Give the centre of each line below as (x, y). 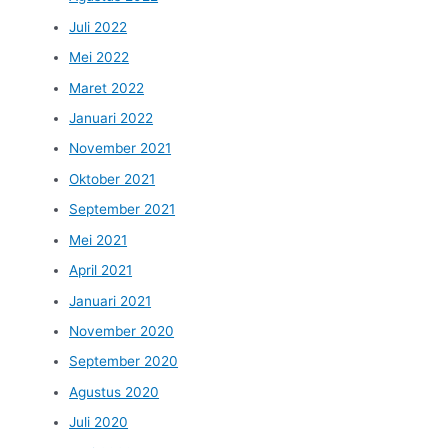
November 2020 (122, 330)
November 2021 (120, 148)
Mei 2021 (98, 239)
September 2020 (124, 361)
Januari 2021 (110, 300)
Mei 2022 (99, 57)
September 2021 (122, 209)
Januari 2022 (111, 118)
